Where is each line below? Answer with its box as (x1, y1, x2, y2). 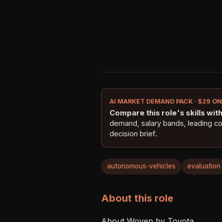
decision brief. (110, 129, 157, 138)
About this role (101, 192, 173, 204)
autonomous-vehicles (107, 162, 175, 170)
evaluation (187, 162, 221, 170)
